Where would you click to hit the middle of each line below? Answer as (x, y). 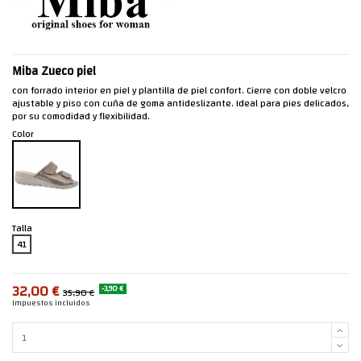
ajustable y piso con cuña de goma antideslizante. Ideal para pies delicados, (180, 103)
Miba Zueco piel (54, 71)
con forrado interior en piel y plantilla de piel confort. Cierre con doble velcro (179, 90)
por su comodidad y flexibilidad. (81, 116)
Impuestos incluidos (51, 303)
